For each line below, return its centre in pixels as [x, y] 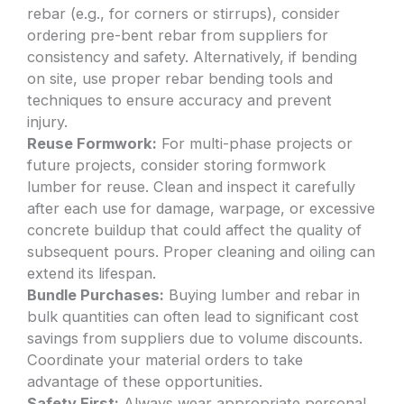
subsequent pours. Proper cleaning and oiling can [202, 251]
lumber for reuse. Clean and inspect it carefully [192, 186]
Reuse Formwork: [92, 143]
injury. [48, 121]
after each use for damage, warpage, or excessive [202, 208]
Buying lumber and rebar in [262, 294]
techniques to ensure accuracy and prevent [180, 100]
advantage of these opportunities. [145, 381]
